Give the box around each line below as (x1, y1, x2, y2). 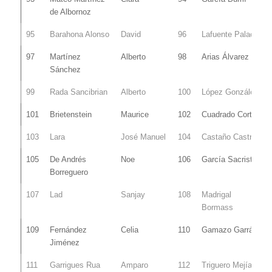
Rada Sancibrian (49, 87, 107, 97)
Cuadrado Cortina (201, 109, 262, 119)
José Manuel (120, 132, 166, 141)
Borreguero (49, 167, 88, 177)
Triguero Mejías (201, 260, 256, 270)
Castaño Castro (201, 132, 256, 141)
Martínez (49, 52, 81, 61)
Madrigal (201, 189, 231, 199)
